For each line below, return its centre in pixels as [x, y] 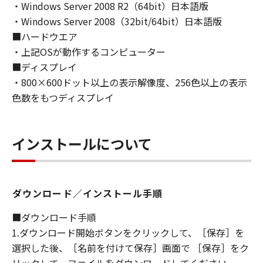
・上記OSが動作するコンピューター [89, 52]
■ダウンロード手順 [54, 217]
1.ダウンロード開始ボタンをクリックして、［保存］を [128, 232]
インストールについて [82, 144]
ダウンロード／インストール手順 [88, 193]
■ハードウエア [45, 36]
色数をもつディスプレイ [63, 97]
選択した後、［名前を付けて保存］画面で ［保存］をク [130, 248]
